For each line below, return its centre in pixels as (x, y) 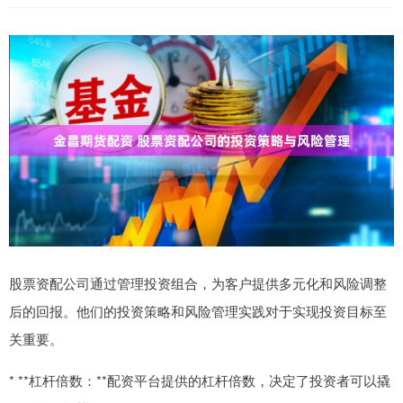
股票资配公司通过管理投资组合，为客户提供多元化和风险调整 (198, 282)
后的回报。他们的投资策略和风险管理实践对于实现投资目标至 (198, 310)
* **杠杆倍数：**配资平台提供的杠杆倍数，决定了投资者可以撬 (200, 380)
